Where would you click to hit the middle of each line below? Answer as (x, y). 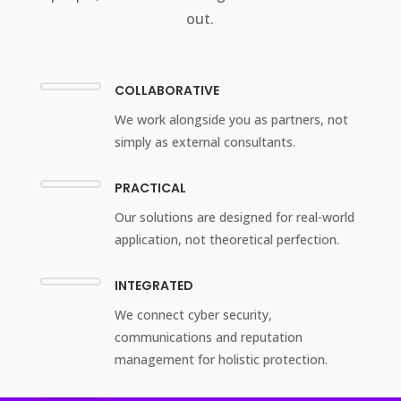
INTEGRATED (154, 286)
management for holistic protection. (221, 360)
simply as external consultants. (205, 142)
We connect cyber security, (193, 315)
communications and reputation (208, 337)
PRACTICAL (150, 188)
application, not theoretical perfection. (226, 240)
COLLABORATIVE (166, 91)
